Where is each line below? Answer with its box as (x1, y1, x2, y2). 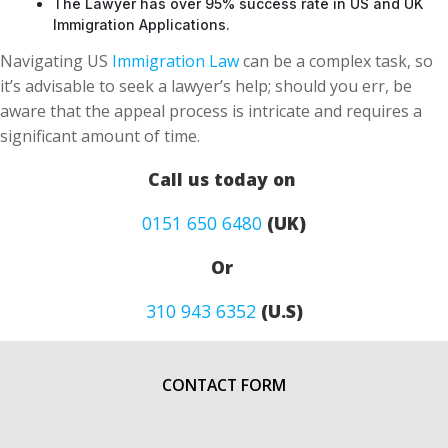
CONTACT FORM (162, 374, 286, 396)
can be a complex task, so (239, 50, 433, 72)
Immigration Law (112, 50, 239, 72)
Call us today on (147, 167, 301, 191)
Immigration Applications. (53, 16, 230, 33)
